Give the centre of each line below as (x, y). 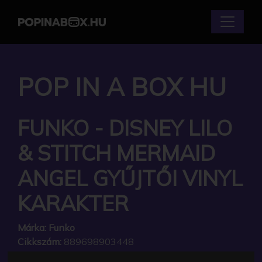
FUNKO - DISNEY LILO (125, 127)
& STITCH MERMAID (116, 153)
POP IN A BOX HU (122, 86)
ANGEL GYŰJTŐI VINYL (130, 178)
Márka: (32, 227)
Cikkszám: (39, 241)
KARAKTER (73, 203)
